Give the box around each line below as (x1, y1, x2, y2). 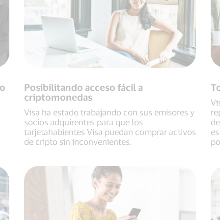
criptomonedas (24, 91, 92, 103)
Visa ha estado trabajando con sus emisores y (24, 107, 194, 117)
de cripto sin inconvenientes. (24, 137, 132, 147)
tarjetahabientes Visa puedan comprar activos (24, 127, 196, 137)
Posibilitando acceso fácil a (24, 82, 143, 93)
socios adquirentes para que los (24, 117, 143, 127)
